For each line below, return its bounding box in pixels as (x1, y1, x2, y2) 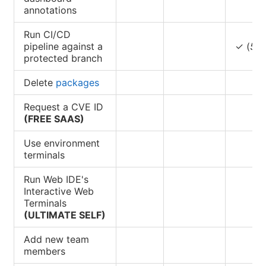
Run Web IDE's (24, 173, 88, 185)
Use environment (24, 137, 100, 149)
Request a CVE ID (24, 100, 103, 113)
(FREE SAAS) (24, 112, 84, 125)
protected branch (24, 52, 102, 64)
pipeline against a (24, 40, 103, 52)
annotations (24, 4, 77, 16)
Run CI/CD (24, 28, 71, 40)
